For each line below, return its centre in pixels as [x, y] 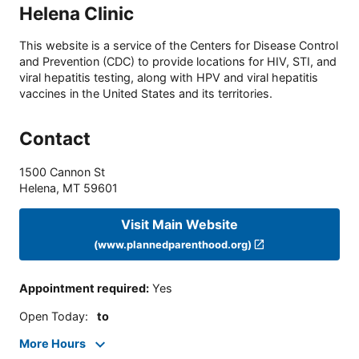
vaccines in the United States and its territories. [146, 94]
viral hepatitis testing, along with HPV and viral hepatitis [169, 78]
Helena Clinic [77, 13]
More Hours [52, 344]
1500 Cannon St [62, 172]
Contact [55, 139]
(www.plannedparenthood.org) [172, 244]
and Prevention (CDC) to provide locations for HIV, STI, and [178, 62]
